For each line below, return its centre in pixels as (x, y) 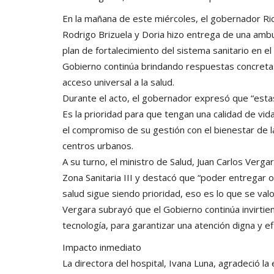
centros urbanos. (98, 145)
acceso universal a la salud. (118, 82)
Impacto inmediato (102, 247)
